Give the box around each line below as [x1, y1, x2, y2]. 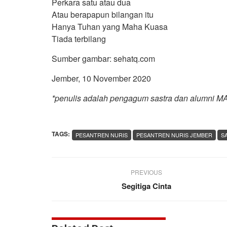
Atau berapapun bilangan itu [52, 8, 154, 20]
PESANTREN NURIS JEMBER [136, 130, 212, 139]
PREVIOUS [131, 167, 163, 176]
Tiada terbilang [52, 32, 106, 45]
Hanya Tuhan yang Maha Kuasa [52, 20, 168, 32]
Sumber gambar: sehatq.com [52, 52, 155, 64]
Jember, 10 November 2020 [52, 72, 151, 84]
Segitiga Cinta [122, 180, 172, 192]
